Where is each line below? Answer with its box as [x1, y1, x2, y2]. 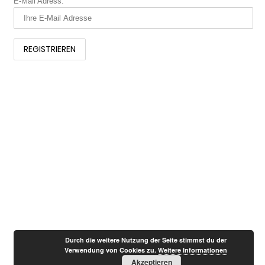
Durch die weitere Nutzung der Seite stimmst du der [64, 235, 227, 244]
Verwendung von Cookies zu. [64, 245, 158, 254]
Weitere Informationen [157, 245, 227, 254]
